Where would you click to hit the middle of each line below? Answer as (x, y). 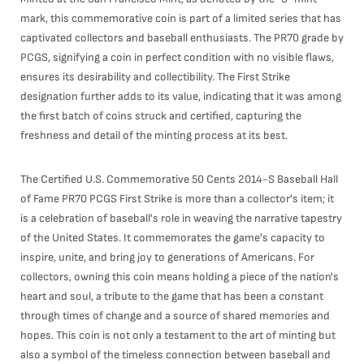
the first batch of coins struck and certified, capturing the (161, 116)
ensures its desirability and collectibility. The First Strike (155, 77)
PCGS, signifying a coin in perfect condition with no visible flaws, (177, 57)
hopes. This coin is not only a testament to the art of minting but (178, 335)
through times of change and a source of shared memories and (175, 316)
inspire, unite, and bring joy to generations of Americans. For (167, 257)
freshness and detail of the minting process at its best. (154, 135)
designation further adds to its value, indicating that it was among (181, 96)
